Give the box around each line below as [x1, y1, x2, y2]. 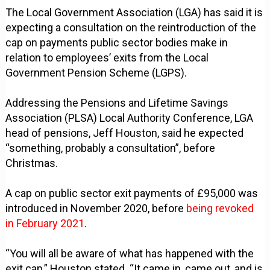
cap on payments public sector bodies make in [5, 36, 228, 49]
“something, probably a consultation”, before [5, 142, 216, 155]
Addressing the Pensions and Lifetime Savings [5, 96, 229, 110]
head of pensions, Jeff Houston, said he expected [5, 127, 244, 140]
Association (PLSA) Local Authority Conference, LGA [5, 111, 254, 125]
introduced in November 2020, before [5, 202, 187, 215]
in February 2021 [5, 217, 85, 230]
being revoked [186, 202, 254, 215]
